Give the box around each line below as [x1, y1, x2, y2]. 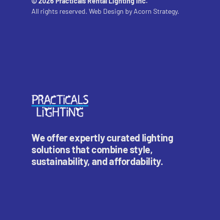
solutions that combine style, [31, 143, 153, 155]
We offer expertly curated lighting [31, 131, 173, 143]
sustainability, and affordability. [31, 155, 163, 167]
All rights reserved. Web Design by [31, 7, 134, 16]
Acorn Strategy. [134, 7, 179, 16]
